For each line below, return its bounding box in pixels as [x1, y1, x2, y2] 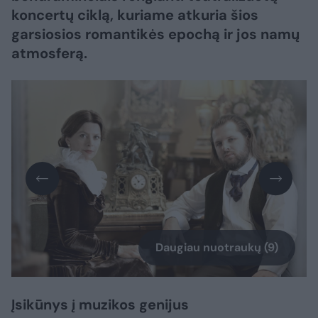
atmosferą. [11, 44, 87, 62]
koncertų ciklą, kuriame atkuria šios [11, 6, 258, 24]
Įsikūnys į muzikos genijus [11, 295, 189, 314]
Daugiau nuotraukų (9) [155, 240, 278, 256]
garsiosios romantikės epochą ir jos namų [11, 25, 300, 43]
